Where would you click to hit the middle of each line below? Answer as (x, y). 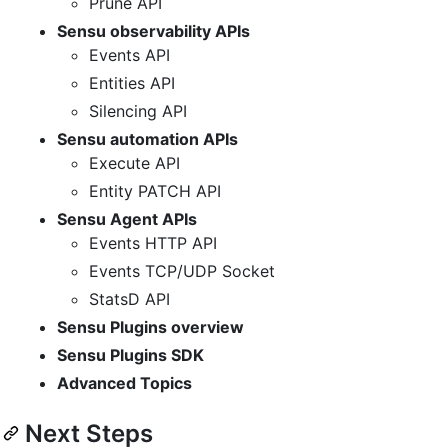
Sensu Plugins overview (150, 326)
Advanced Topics (124, 382)
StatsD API (129, 298)
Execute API (134, 162)
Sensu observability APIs (153, 30)
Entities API (132, 82)
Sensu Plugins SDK (130, 354)
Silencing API (138, 110)
